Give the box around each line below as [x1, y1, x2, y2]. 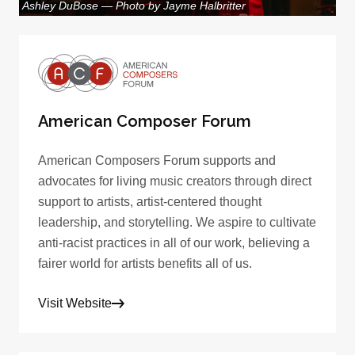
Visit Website [38, 296, 112, 310]
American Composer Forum [38, 111, 251, 131]
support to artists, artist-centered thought [38, 194, 261, 208]
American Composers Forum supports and [38, 153, 276, 167]
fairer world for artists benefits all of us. [38, 256, 252, 270]
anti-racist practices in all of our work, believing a [38, 235, 310, 250]
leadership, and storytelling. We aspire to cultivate [38, 215, 316, 229]
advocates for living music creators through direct [38, 174, 311, 188]
